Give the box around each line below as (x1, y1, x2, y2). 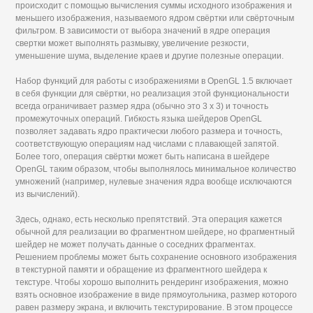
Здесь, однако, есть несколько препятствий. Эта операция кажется (15, 214, 283, 224)
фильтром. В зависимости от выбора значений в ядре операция (15, 26, 271, 36)
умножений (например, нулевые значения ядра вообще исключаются (15, 177, 293, 187)
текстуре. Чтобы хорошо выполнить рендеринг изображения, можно (15, 277, 289, 287)
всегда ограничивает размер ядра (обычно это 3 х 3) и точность (15, 101, 269, 111)
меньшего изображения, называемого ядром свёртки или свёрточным (15, 13, 295, 23)
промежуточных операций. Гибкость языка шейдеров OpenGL (15, 114, 263, 124)
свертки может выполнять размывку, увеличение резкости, (15, 38, 249, 48)
